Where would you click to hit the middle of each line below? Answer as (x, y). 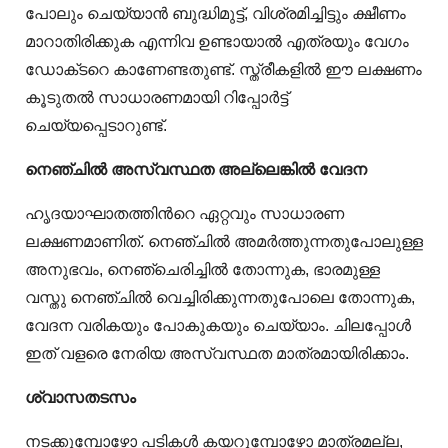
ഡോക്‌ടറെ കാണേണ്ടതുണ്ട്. (132, 70)
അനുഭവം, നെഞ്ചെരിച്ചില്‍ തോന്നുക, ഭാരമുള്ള (202, 270)
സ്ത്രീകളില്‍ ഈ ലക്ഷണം (330, 70)
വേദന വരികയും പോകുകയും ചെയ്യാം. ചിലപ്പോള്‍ (218, 326)
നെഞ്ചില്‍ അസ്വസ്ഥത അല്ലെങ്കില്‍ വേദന (196, 170)
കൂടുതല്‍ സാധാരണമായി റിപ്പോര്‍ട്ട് (156, 98)
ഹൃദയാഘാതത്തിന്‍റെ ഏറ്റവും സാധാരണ (184, 214)
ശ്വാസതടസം (80, 398)
